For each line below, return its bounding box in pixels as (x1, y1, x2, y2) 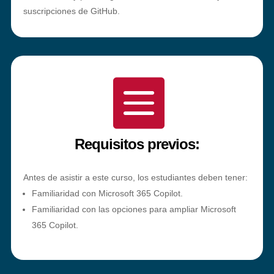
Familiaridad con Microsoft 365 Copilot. (31, 188, 183, 198)
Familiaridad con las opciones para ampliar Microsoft (31, 204, 236, 214)
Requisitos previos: (75, 136, 199, 152)
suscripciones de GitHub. (23, 6, 120, 16)
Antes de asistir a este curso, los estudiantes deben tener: (23, 172, 248, 182)
